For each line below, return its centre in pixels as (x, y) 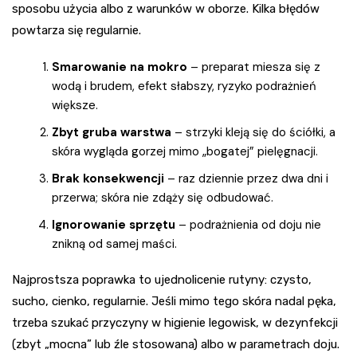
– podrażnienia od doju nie (248, 224)
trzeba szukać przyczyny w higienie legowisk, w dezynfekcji (175, 322)
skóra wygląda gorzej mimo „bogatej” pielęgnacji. (185, 151)
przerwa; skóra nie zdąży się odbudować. (163, 197)
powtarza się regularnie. (76, 30)
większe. (75, 105)
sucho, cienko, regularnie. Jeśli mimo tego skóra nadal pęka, (174, 301)
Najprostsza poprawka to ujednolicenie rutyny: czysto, (162, 279)
